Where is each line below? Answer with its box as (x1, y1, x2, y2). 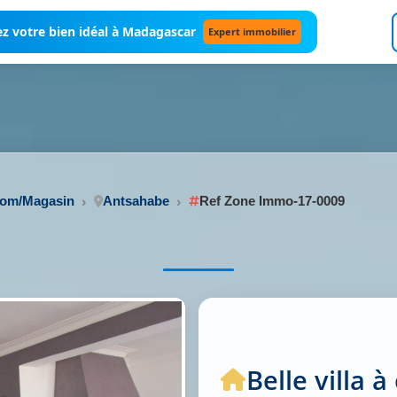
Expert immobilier (207, 25, 296, 38)
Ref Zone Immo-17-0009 (199, 193, 345, 208)
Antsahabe (103, 193, 169, 208)
